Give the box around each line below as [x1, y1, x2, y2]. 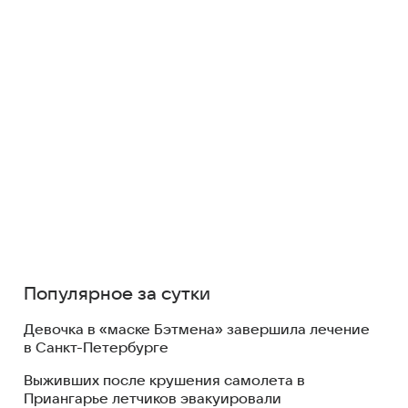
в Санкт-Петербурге [24, 340, 168, 356]
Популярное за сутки [24, 284, 210, 304]
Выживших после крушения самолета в [24, 372, 305, 389]
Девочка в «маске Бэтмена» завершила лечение [24, 321, 370, 338]
